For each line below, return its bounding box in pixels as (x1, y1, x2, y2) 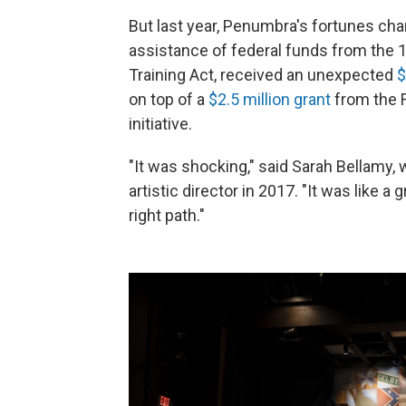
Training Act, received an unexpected (129, 65, 397, 85)
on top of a (129, 90, 208, 110)
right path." (129, 206, 205, 226)
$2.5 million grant (208, 90, 331, 110)
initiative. (129, 114, 192, 134)
